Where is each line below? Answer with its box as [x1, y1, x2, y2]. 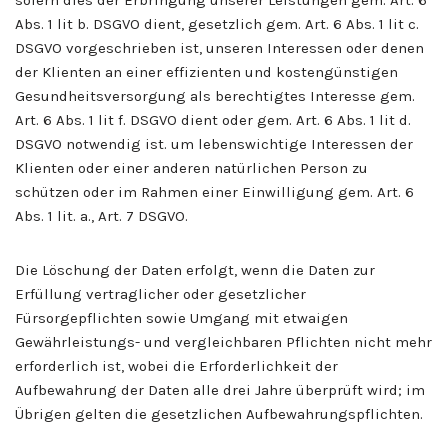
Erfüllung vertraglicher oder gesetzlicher [15, 284, 306, 303]
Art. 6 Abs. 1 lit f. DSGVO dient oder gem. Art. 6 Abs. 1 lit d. [15, 110, 411, 129]
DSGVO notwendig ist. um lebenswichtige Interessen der [15, 134, 413, 153]
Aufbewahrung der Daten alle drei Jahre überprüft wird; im [15, 380, 425, 399]
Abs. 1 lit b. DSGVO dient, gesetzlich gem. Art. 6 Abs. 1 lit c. [15, 14, 419, 33]
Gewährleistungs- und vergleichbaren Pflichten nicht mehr [15, 332, 432, 351]
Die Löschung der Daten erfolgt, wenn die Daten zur [15, 260, 375, 279]
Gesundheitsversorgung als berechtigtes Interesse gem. [15, 86, 415, 105]
